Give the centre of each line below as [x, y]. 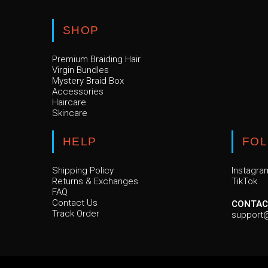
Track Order [76, 214]
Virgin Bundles [80, 70]
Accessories [78, 92]
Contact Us [75, 203]
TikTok [244, 182]
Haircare [69, 103]
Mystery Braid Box [88, 81]
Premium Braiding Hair [96, 60]
